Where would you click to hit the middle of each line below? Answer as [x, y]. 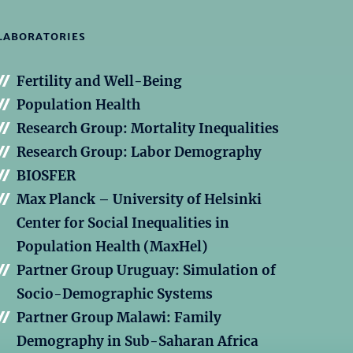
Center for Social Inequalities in [123, 223]
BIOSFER [46, 176]
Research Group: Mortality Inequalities [148, 129]
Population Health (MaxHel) [112, 247]
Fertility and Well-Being [99, 82]
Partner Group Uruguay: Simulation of [146, 271]
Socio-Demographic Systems [115, 294]
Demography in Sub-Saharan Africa [137, 342]
